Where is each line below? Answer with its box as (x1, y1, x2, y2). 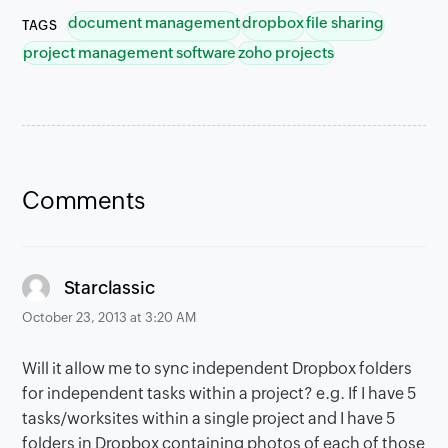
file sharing (306, 14, 385, 32)
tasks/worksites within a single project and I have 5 (22, 409, 397, 429)
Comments (22, 187, 145, 215)
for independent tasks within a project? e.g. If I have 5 (22, 384, 418, 404)
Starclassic (63, 276, 155, 298)
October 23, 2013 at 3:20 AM (22, 310, 197, 326)
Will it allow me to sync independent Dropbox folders (22, 359, 413, 379)
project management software (23, 44, 237, 62)
